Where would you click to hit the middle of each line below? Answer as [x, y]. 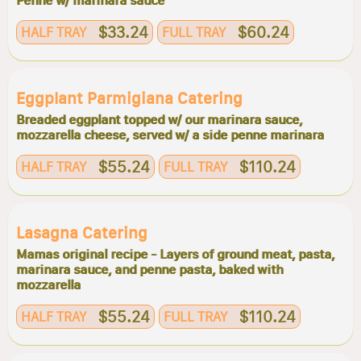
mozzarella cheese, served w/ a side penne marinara [170, 135]
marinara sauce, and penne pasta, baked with [149, 270]
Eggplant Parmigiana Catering [129, 98]
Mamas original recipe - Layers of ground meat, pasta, [175, 254]
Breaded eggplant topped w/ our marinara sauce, [159, 120]
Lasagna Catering [82, 233]
